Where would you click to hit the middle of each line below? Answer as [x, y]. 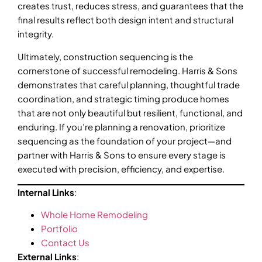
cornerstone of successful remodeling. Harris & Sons [127, 70]
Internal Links [46, 192]
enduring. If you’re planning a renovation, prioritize [121, 126]
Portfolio [59, 229]
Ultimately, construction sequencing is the [105, 56]
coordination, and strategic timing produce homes [123, 98]
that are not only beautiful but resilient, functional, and [130, 112]
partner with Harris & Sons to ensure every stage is [122, 154]
